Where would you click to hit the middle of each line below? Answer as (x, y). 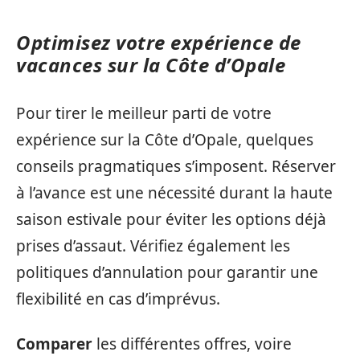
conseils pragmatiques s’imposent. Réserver (176, 167)
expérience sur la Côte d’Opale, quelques (165, 140)
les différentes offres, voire (192, 344)
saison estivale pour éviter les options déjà (171, 220)
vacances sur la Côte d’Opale (151, 64)
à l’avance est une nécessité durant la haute (174, 193)
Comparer (54, 344)
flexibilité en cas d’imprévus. (118, 299)
